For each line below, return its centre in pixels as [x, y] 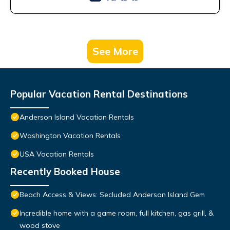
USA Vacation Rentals [57, 154]
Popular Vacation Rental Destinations [99, 94]
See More [115, 51]
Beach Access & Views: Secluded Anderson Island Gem [112, 195]
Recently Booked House [65, 172]
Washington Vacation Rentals [70, 136]
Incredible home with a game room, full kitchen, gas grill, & [117, 213]
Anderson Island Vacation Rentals [77, 117]
